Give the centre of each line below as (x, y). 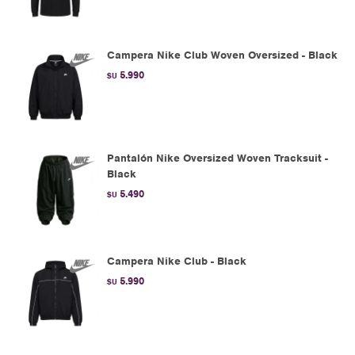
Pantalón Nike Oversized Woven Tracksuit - (218, 158)
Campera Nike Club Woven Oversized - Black (222, 55)
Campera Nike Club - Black (177, 261)
